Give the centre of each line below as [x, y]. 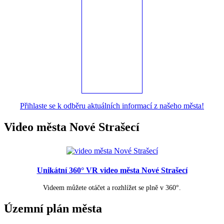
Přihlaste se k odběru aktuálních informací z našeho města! [112, 106]
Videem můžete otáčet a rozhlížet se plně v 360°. [112, 188]
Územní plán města [53, 209]
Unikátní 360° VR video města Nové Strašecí [112, 170]
